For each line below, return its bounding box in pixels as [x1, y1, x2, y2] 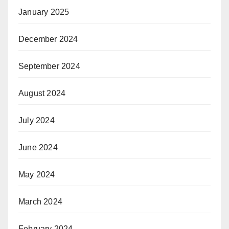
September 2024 [18, 62, 80, 71]
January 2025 [18, 8, 70, 17]
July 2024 [18, 116, 55, 125]
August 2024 [18, 89, 66, 98]
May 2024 [18, 170, 55, 179]
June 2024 [18, 143, 58, 152]
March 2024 [18, 197, 62, 207]
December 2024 [18, 35, 78, 44]
